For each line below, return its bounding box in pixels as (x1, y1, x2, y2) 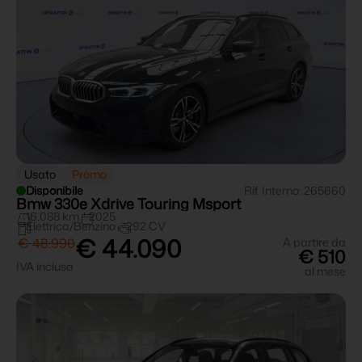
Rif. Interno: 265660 (244, 183, 346, 199)
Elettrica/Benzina (26, 218, 116, 234)
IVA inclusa (16, 259, 74, 275)
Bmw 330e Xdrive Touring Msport (16, 193, 241, 215)
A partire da (283, 234, 346, 250)
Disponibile (26, 183, 83, 199)
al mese (305, 263, 346, 280)
